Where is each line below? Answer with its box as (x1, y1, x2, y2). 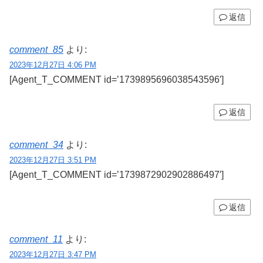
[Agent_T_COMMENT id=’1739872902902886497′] (9, 169, 224, 180)
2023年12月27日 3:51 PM (9, 155, 96, 164)
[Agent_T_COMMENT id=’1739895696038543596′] (9, 75, 224, 85)
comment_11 (9, 234, 63, 245)
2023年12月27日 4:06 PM (9, 60, 96, 70)
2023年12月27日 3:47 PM (9, 250, 96, 259)
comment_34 (9, 139, 63, 150)
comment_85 (9, 45, 63, 55)
